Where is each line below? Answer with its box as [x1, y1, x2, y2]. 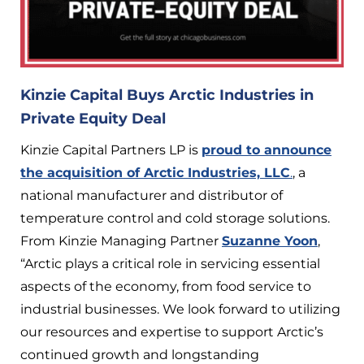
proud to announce [201, 141, 331, 158]
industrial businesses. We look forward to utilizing [20, 301, 340, 317]
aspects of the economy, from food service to [20, 278, 311, 294]
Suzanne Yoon [222, 232, 318, 249]
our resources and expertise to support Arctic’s [20, 323, 323, 340]
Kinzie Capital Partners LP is [20, 141, 201, 158]
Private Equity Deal [20, 109, 166, 128]
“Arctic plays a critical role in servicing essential [20, 255, 320, 271]
